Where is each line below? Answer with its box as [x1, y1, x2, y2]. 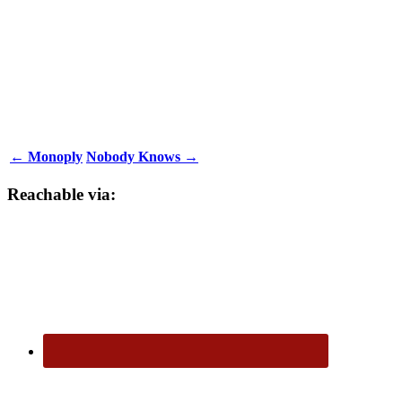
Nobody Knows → [86, 149, 198, 165]
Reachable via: [7, 185, 116, 205]
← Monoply [10, 149, 83, 165]
